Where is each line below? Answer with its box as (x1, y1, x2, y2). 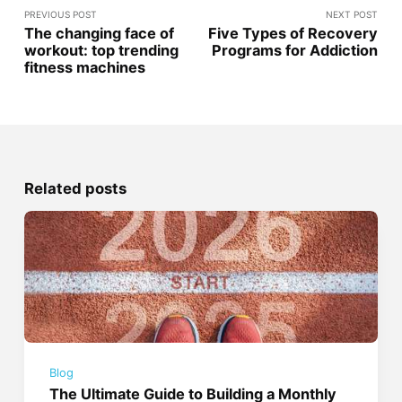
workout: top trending (23, 41, 179, 60)
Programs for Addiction (212, 41, 379, 60)
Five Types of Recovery (208, 24, 379, 43)
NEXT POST (326, 9, 379, 21)
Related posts (23, 179, 127, 198)
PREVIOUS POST (23, 9, 97, 21)
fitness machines (23, 58, 145, 77)
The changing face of (23, 24, 174, 43)
